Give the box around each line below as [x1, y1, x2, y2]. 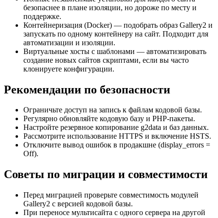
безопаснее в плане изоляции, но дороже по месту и [23, 3, 197, 12]
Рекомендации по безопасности [4, 83, 170, 96]
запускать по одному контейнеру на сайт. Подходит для [23, 29, 208, 38]
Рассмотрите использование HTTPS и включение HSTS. [23, 132, 211, 141]
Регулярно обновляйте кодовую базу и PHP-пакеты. [23, 114, 195, 123]
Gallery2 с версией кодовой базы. [23, 200, 133, 208]
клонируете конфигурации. [23, 64, 114, 73]
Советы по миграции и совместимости [4, 168, 208, 181]
